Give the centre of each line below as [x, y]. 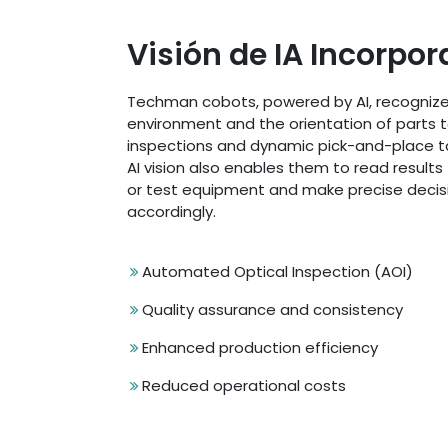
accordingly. [171, 211]
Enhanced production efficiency [260, 347]
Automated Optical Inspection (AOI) [277, 271]
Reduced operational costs [244, 385]
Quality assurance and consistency [272, 309]
